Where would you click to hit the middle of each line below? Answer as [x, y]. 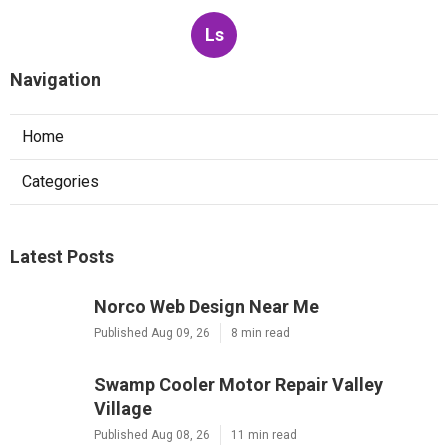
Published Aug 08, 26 [152, 435]
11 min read [264, 435]
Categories [60, 182]
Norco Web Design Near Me [206, 307]
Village [123, 409]
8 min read [260, 333]
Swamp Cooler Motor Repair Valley [238, 385]
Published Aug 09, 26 [152, 333]
